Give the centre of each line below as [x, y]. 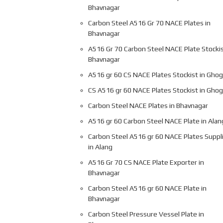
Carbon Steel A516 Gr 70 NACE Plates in [149, 23]
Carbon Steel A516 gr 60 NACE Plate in [147, 188]
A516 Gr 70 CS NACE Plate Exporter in [146, 162]
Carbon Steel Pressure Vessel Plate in [146, 214]
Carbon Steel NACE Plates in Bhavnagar [148, 105]
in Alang [100, 147]
